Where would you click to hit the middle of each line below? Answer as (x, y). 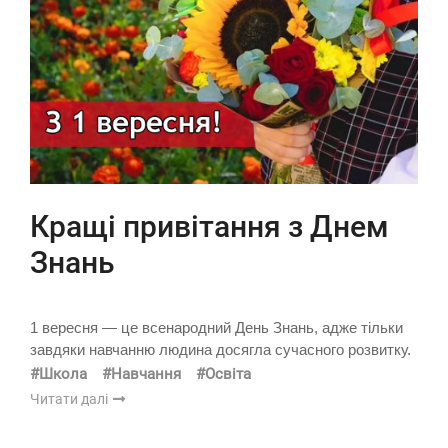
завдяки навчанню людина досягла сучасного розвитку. (220, 350)
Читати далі (70, 399)
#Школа (58, 374)
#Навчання (141, 374)
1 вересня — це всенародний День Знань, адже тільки (216, 328)
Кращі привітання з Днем (209, 227)
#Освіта (223, 374)
